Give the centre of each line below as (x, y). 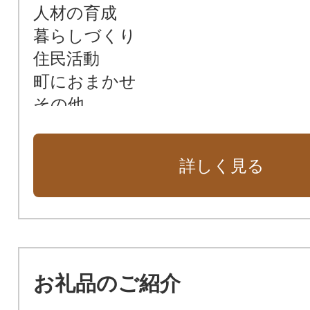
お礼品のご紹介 (107, 283)
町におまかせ (84, 81)
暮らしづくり (84, 35)
